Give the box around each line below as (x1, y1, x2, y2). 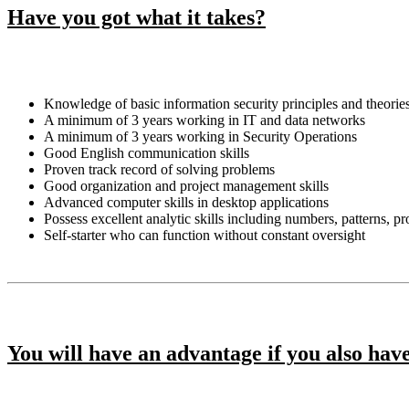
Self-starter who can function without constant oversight (44, 226, 365, 243)
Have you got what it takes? (7, 5, 266, 29)
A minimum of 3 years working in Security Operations (44, 128, 357, 144)
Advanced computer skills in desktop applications (44, 194, 329, 210)
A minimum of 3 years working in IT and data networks (44, 111, 365, 128)
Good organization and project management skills (44, 177, 329, 194)
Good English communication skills (44, 144, 249, 161)
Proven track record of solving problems (44, 161, 275, 177)
